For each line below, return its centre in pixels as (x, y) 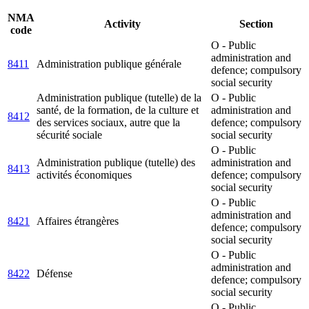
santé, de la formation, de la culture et (118, 110)
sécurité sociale (69, 135)
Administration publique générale (109, 64)
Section (256, 24)
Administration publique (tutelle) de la (119, 98)
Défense (54, 274)
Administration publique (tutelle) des (116, 163)
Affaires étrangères (78, 221)
